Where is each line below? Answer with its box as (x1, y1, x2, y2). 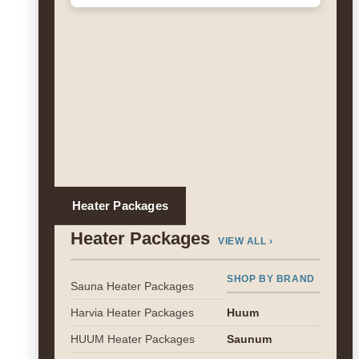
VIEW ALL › (218, 236, 272, 247)
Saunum (227, 333, 272, 345)
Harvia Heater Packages (71, 306, 194, 319)
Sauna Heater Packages (71, 280, 194, 292)
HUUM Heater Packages (71, 333, 195, 345)
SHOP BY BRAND (227, 273, 315, 284)
